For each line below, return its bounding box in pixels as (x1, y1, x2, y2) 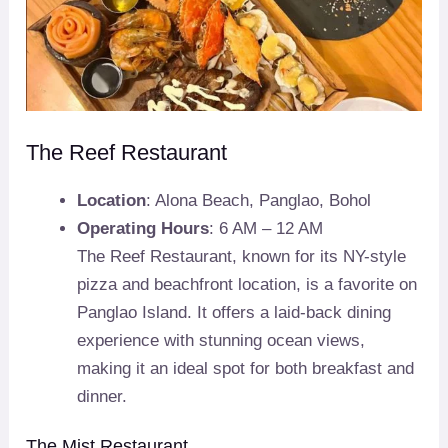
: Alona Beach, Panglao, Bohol (146, 190, 372, 210)
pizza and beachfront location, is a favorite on (77, 274, 418, 294)
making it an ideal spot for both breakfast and (77, 358, 415, 378)
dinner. (77, 386, 128, 406)
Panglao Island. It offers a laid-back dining (77, 302, 392, 322)
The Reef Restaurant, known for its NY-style (77, 246, 407, 266)
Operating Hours (77, 218, 210, 238)
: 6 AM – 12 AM (209, 218, 324, 238)
